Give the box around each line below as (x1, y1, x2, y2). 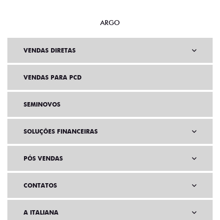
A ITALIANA (24, 209, 58, 217)
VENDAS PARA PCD (24, 74, 82, 82)
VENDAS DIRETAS (24, 47, 76, 55)
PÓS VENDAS (24, 155, 63, 163)
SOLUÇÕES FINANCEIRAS (24, 128, 98, 136)
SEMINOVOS (24, 101, 60, 109)
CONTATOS (24, 182, 57, 190)
